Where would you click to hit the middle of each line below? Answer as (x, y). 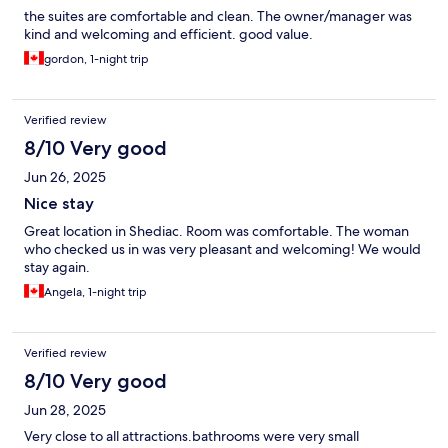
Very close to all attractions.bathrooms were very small (191, 436)
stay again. (57, 267)
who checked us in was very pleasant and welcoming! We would (222, 249)
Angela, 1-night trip (95, 292)
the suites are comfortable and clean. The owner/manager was (218, 16)
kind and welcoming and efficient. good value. (168, 34)
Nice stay (59, 204)
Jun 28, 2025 (65, 410)
